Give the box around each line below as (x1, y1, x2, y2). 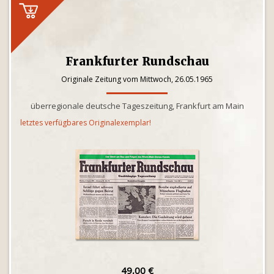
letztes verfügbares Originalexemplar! (20, 117, 151, 128)
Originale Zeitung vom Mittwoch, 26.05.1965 (61, 74, 213, 84)
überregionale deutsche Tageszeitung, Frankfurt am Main (30, 100, 244, 111)
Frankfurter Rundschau (65, 54, 209, 68)
